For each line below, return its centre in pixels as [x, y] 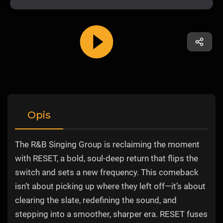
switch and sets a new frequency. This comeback [107, 172]
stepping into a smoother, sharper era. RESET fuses [111, 214]
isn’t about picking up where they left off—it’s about [110, 186]
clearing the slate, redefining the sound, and [96, 200]
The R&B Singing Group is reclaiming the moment [107, 144]
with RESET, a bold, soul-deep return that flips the [107, 158]
